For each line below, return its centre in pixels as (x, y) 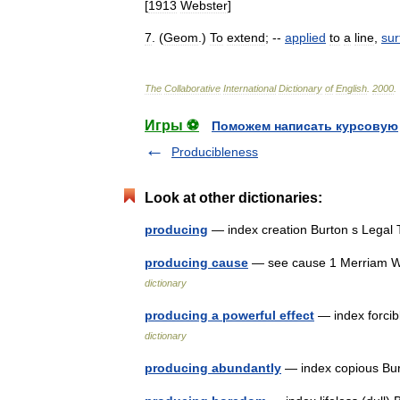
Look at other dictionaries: (233, 198)
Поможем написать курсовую (305, 126)
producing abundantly (213, 368)
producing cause (196, 262)
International (250, 88)
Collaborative (192, 88)
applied (305, 37)
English (351, 88)
